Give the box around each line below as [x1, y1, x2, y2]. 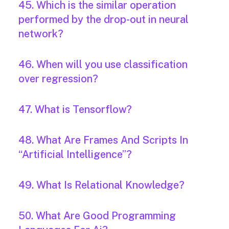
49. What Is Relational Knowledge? [18, 179, 185, 192]
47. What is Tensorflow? [18, 103, 132, 116]
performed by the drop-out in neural [18, 13, 189, 26]
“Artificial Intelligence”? [18, 148, 132, 161]
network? [18, 28, 63, 40]
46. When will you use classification [18, 58, 188, 71]
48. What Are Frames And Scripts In [18, 134, 188, 147]
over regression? [18, 73, 98, 85]
